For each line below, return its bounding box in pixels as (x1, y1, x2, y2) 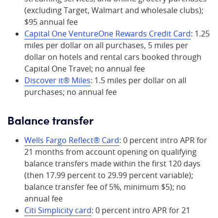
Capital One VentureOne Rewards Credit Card (24, 28, 191, 39)
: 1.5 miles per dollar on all (91, 75, 186, 86)
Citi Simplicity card (24, 205, 91, 216)
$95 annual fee (24, 17, 78, 27)
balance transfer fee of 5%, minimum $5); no (24, 182, 186, 192)
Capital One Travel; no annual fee (24, 63, 145, 74)
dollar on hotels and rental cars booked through (24, 52, 201, 62)
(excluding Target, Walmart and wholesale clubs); (24, 5, 203, 16)
